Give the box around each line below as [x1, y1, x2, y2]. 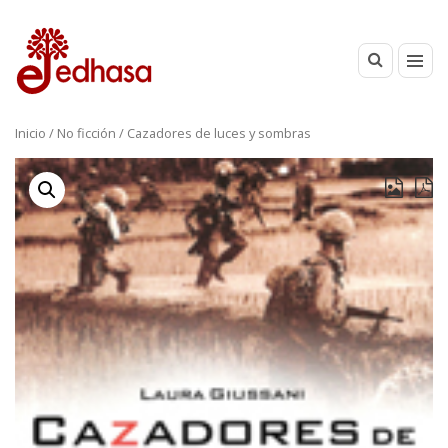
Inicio [15, 124, 46, 142]
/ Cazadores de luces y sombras [116, 124, 311, 142]
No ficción [57, 124, 116, 142]
